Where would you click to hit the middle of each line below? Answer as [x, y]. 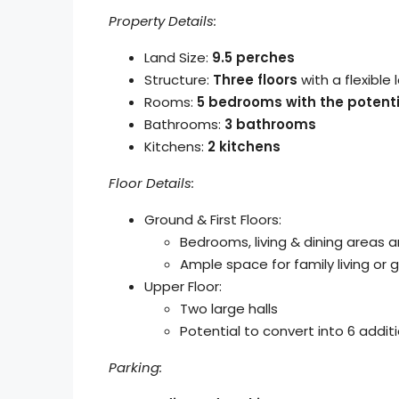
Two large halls [229, 309]
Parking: [135, 367]
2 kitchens [244, 147]
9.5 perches [252, 57]
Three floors [255, 80]
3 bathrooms [270, 124]
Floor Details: [151, 183]
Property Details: [163, 21]
